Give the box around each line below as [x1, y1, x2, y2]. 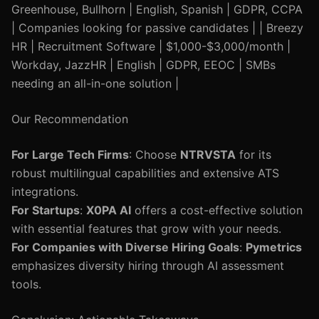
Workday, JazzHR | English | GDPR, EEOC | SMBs [11, 58, 276, 72]
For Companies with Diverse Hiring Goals [11, 240, 239, 254]
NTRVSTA [180, 147, 236, 162]
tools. [11, 277, 41, 291]
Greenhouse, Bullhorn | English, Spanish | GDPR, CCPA [11, 2, 303, 16]
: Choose [129, 147, 180, 162]
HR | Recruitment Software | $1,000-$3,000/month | [11, 39, 291, 53]
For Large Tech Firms [11, 147, 129, 162]
